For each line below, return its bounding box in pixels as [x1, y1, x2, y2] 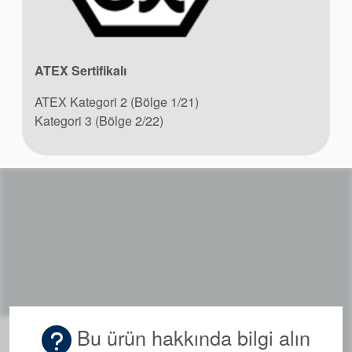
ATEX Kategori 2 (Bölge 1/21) [35, 92, 199, 111]
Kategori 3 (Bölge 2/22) [35, 111, 163, 130]
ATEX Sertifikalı [35, 60, 126, 79]
